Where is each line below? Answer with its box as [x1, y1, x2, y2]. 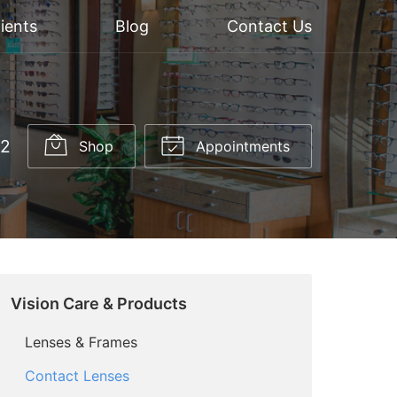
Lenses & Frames [25, 332, 137, 351]
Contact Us [226, 16, 312, 35]
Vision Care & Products [11, 293, 187, 313]
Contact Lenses [25, 366, 129, 385]
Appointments [191, 136, 290, 155]
